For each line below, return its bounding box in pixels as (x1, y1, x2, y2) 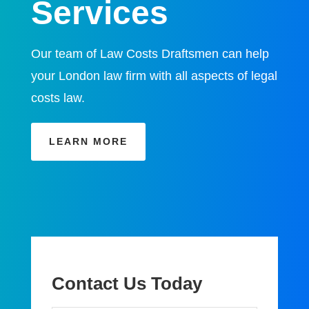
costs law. (30, 91, 85, 105)
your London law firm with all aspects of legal (30, 69, 277, 83)
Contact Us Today (51, 273, 202, 295)
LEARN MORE (48, 136, 128, 148)
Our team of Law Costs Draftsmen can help (30, 47, 269, 61)
